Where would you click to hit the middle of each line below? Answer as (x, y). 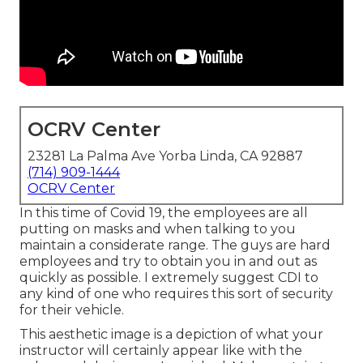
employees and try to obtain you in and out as (168, 262)
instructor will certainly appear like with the (161, 351)
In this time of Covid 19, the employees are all (164, 213)
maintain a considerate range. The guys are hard (175, 246)
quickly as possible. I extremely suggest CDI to (169, 278)
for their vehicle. (72, 310)
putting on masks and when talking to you (158, 229)
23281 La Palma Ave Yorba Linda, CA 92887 (165, 156)
